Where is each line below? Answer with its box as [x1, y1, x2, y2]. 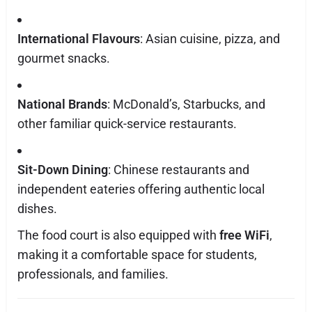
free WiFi [219, 228, 270, 242]
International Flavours [17, 31, 140, 46]
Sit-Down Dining [17, 162, 108, 177]
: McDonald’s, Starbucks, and [107, 97, 265, 111]
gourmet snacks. [17, 51, 110, 65]
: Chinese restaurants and [108, 162, 249, 177]
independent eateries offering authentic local [17, 182, 265, 196]
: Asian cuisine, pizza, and [140, 31, 280, 46]
